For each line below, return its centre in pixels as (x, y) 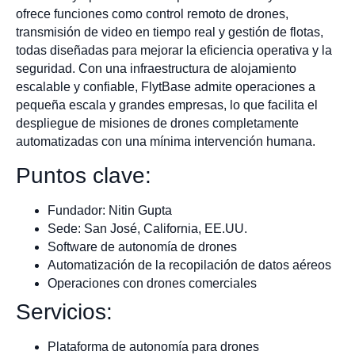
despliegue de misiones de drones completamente (157, 124)
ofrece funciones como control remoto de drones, (152, 14)
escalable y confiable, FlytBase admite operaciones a (166, 87)
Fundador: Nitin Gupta (110, 210)
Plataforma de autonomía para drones (153, 346)
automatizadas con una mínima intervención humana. (167, 142)
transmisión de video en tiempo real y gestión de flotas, (170, 32)
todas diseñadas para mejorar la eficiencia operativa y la (174, 51)
